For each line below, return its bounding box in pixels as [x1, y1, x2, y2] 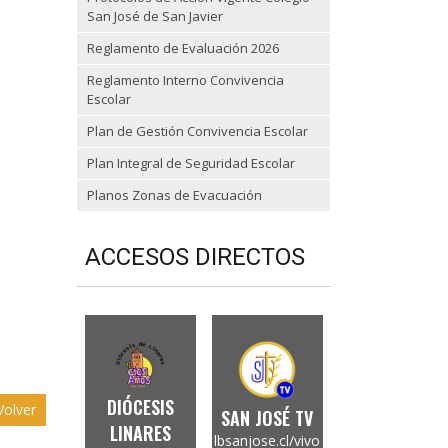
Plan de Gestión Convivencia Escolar [87, 122, 308, 140]
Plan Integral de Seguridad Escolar [87, 154, 295, 172]
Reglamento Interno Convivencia [87, 71, 284, 89]
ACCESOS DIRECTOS [85, 243, 305, 271]
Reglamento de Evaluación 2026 [87, 39, 279, 57]
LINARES [109, 420, 171, 446]
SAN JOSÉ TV [221, 405, 313, 431]
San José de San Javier [87, 7, 223, 25]
